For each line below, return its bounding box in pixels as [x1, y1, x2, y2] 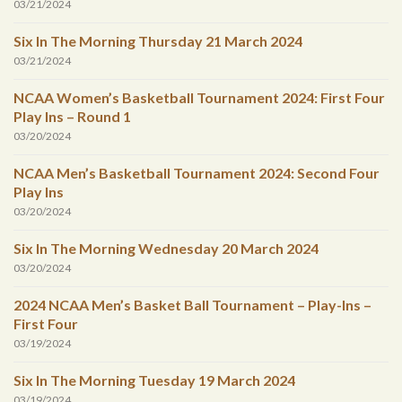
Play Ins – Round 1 [13, 108, 131, 126]
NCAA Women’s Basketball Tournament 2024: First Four [13, 89, 385, 107]
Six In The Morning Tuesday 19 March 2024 [13, 371, 295, 389]
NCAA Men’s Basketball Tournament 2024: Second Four [13, 164, 380, 182]
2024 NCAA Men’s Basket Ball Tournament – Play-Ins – [13, 296, 371, 314]
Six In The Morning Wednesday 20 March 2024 [13, 240, 319, 258]
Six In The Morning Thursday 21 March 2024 [13, 32, 302, 50]
